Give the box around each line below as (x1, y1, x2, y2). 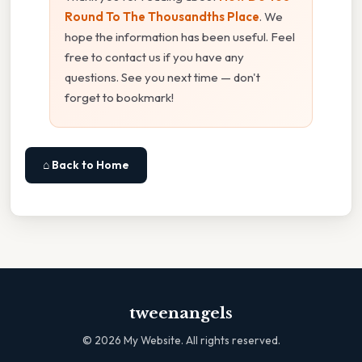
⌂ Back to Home (43, 158, 129, 173)
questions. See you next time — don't (65, 69, 260, 86)
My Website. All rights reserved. (120, 333, 280, 348)
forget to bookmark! (65, 90, 174, 106)
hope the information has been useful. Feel (65, 29, 295, 45)
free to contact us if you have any (65, 49, 244, 65)
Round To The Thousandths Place (65, 9, 259, 25)
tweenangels (129, 304, 233, 323)
